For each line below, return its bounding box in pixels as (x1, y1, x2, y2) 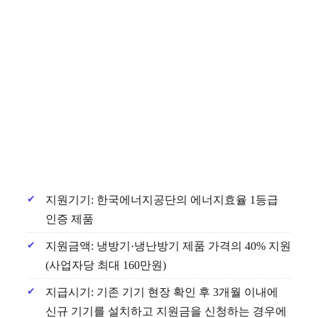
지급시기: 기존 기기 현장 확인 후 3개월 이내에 (45, 285, 278, 298)
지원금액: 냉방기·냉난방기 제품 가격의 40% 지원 (45, 239, 291, 252)
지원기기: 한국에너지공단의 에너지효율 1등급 (45, 193, 278, 206)
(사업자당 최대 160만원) (45, 258, 166, 271)
